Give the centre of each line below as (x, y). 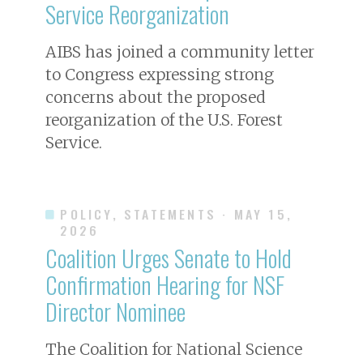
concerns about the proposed (156, 97)
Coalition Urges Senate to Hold (169, 257)
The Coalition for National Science (174, 349)
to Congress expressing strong (160, 74)
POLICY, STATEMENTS (138, 214)
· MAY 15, (258, 214)
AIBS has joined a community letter (180, 51)
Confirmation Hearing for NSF (165, 284)
